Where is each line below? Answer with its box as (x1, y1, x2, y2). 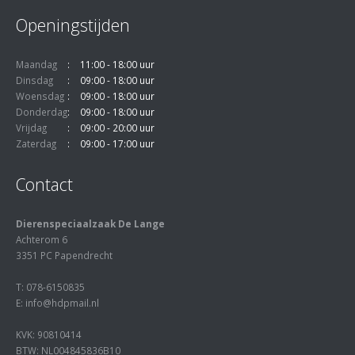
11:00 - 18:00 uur (80, 57, 155, 71)
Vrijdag (16, 120, 47, 134)
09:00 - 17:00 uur (80, 136, 155, 150)
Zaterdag (16, 136, 56, 150)
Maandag (16, 57, 57, 71)
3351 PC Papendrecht (16, 249, 113, 262)
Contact (16, 173, 73, 197)
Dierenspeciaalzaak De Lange (16, 217, 165, 231)
